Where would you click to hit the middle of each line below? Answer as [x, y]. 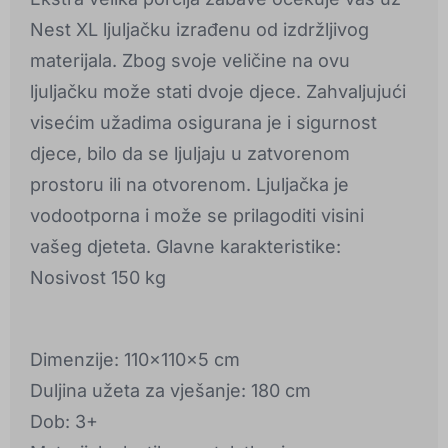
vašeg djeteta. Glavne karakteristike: [185, 247]
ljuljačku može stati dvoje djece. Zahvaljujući [218, 92]
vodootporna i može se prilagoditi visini [197, 216]
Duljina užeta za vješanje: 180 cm [170, 391]
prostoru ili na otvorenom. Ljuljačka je [189, 185]
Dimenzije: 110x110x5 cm [135, 360]
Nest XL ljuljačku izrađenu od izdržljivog [199, 30]
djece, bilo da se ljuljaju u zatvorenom [190, 154]
